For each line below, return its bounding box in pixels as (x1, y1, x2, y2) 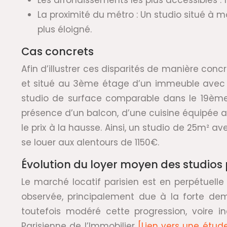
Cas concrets (21, 44, 94, 59)
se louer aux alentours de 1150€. (21, 136, 159, 148)
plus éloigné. (37, 23, 92, 35)
